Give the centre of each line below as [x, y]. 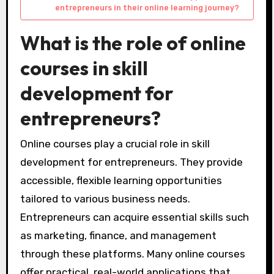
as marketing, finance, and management [118, 235]
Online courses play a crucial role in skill [115, 143]
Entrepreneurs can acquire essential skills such [134, 217]
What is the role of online [133, 43]
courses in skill [84, 68]
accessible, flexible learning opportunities [121, 180]
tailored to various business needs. [105, 198]
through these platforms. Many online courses [132, 254]
